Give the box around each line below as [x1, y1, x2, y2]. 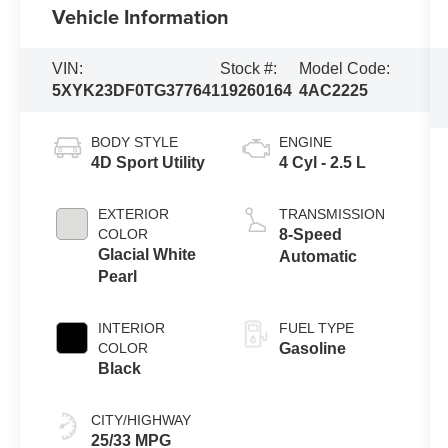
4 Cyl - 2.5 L [278, 153, 366, 171]
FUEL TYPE [278, 319, 354, 336]
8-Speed [278, 225, 342, 243]
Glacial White [98, 245, 197, 263]
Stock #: [220, 59, 278, 77]
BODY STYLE [91, 133, 179, 150]
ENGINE [278, 133, 332, 150]
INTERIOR [98, 319, 166, 336]
